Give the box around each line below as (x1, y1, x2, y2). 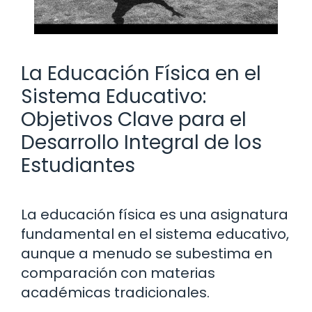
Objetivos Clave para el (21, 105, 247, 133)
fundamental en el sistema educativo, (21, 224, 289, 244)
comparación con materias (21, 263, 215, 283)
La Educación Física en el (21, 59, 261, 87)
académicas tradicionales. (21, 282, 210, 302)
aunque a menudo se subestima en (21, 243, 272, 263)
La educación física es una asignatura (21, 204, 288, 224)
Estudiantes (21, 151, 135, 179)
